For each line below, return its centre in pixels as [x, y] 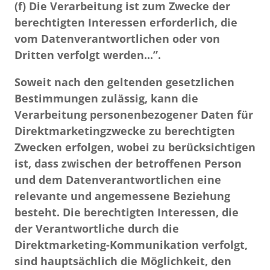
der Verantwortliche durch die [97, 228]
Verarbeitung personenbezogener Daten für [134, 115]
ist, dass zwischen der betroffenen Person [128, 163]
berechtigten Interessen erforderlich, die [126, 22]
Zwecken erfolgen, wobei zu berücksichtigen [135, 147]
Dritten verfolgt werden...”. [88, 55]
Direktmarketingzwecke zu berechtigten [125, 131]
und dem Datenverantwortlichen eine [118, 180]
